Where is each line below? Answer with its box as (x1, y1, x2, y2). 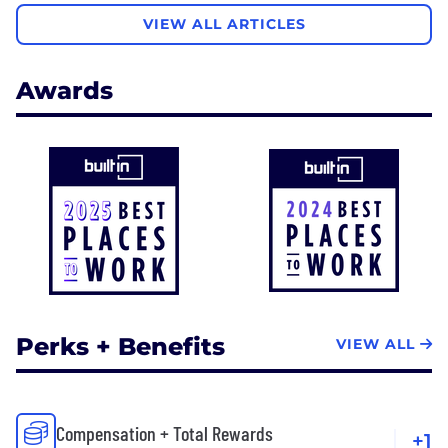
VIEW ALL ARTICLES (142, 15, 306, 34)
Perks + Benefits (16, 331, 225, 361)
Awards (16, 75, 113, 105)
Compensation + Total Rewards (56, 420, 273, 445)
